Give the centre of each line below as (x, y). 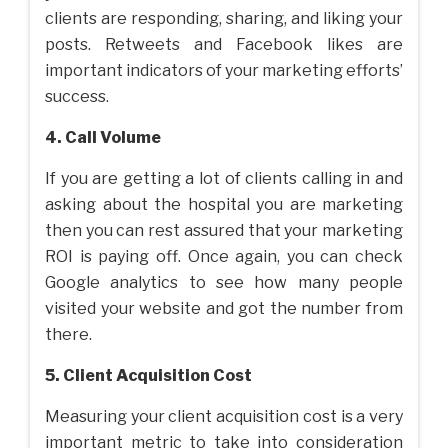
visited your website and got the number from (224, 309)
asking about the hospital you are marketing (224, 205)
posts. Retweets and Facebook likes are (224, 45)
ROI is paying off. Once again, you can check (224, 257)
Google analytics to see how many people (224, 283)
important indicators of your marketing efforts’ (224, 71)
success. (77, 97)
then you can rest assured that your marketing (224, 231)
